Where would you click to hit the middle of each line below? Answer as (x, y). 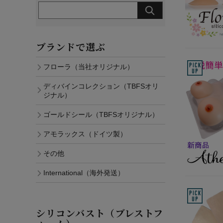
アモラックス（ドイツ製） (85, 134)
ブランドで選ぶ (71, 47)
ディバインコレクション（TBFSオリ (101, 86)
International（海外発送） (84, 173)
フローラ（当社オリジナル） (89, 67)
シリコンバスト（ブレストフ (100, 213)
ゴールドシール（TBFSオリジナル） (101, 115)
